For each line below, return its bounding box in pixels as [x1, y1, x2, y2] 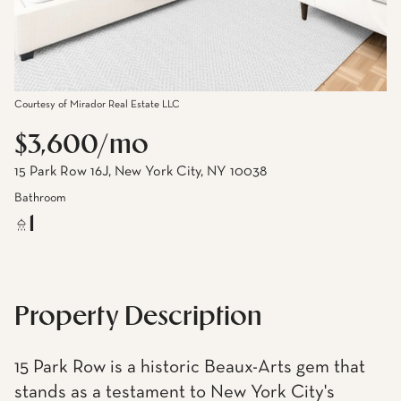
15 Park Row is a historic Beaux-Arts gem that [14, 358, 365, 377]
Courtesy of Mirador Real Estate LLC [14, 99, 180, 110]
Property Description [14, 305, 262, 329]
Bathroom [14, 191, 66, 204]
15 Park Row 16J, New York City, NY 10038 [14, 165, 267, 179]
